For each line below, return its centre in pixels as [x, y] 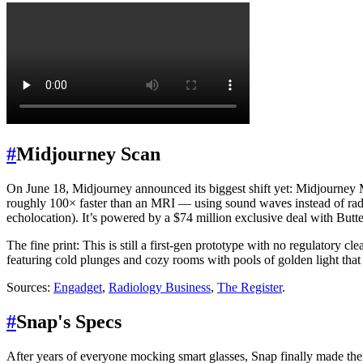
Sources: [30, 288]
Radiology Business [160, 288]
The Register [250, 288]
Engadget [78, 288]
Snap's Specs [69, 322]
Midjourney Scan [88, 154]
